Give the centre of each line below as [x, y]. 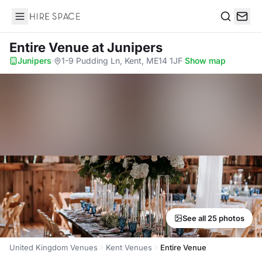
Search [235, 28]
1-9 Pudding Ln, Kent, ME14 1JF [122, 61]
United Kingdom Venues [54, 247]
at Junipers [127, 47]
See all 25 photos [213, 218]
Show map [205, 61]
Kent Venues [129, 247]
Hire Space [35, 22]
